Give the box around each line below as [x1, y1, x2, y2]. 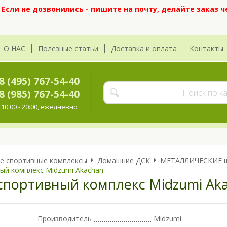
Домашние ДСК [97, 155, 150, 165]
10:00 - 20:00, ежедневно [1, 102, 78, 112]
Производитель [37, 213, 92, 223]
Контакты [190, 44, 223, 54]
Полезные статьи [38, 44, 98, 54]
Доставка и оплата [111, 44, 177, 54]
